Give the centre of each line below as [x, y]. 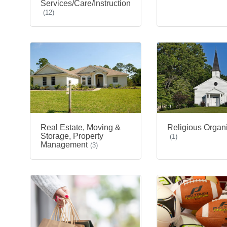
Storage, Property [72, 136]
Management [64, 144]
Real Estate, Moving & [81, 127]
